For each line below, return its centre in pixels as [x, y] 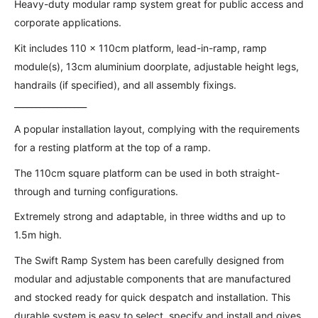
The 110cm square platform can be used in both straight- [147, 172]
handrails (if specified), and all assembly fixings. [125, 84]
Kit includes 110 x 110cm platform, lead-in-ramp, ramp [141, 48]
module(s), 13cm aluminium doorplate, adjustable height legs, [157, 66]
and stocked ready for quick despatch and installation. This [152, 297]
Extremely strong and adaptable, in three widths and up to [150, 216]
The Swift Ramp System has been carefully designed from [149, 261]
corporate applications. [68, 23]
